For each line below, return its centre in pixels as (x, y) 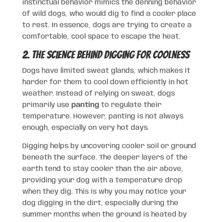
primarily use (47, 105)
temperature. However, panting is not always (103, 116)
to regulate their (130, 105)
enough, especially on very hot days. (85, 128)
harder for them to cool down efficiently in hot (105, 82)
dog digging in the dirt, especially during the (100, 203)
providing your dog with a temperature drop (102, 180)
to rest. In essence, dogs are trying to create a (107, 25)
